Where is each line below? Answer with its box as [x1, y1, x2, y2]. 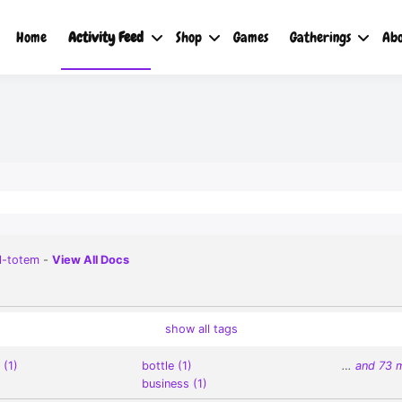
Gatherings [289, 28, 351, 47]
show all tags [164, 321, 238, 336]
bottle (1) [142, 359, 193, 373]
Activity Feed [68, 28, 144, 47]
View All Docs [52, 252, 129, 267]
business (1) [142, 377, 208, 391]
